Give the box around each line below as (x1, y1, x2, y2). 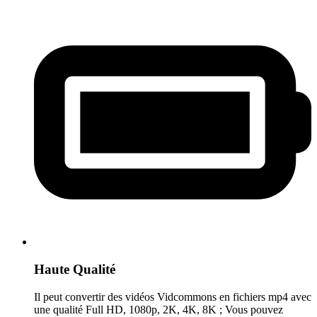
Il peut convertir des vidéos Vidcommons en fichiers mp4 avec (34, 290, 311, 303)
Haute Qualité (34, 261, 115, 277)
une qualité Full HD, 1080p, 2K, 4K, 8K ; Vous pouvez (34, 303, 283, 316)
